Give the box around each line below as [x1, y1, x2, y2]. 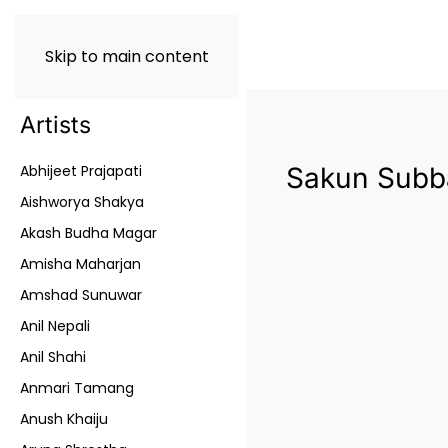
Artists [20, 111, 91, 139]
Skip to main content [45, 45, 209, 68]
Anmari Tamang [20, 378, 134, 398]
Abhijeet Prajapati [20, 161, 142, 181]
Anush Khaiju [20, 409, 108, 429]
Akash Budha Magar [20, 223, 157, 243]
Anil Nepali [20, 316, 90, 336]
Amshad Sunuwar [20, 285, 142, 305]
